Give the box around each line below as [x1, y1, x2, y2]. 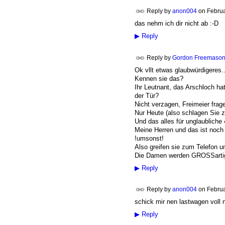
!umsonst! [134, 134, 164, 142]
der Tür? [134, 91, 159, 99]
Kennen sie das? [134, 74, 183, 82]
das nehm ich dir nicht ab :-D [134, 20, 218, 28]
